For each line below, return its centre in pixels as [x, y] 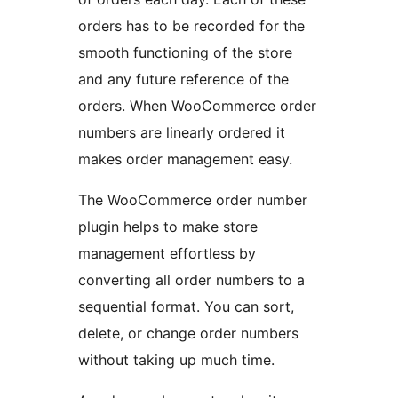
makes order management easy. [185, 159]
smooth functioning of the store [185, 53]
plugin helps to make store [168, 227]
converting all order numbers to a [191, 280]
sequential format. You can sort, [186, 307]
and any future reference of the [183, 80]
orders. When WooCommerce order [197, 106]
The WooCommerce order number [193, 200]
